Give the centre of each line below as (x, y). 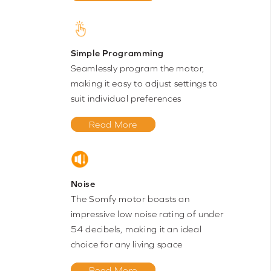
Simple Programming (117, 53)
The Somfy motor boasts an (130, 199)
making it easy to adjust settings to (144, 83)
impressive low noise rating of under (147, 214)
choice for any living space (126, 244)
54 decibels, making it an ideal (136, 229)
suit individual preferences (126, 99)
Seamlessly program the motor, (138, 68)
